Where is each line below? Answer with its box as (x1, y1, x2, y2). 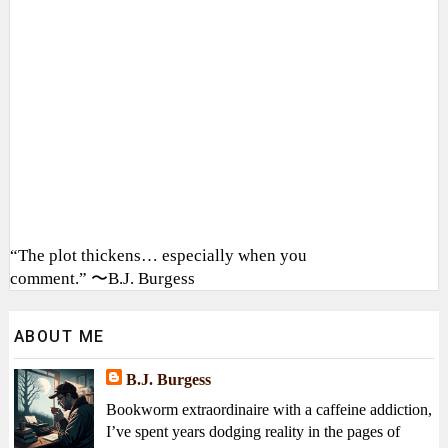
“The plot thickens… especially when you (9, 245, 307, 265)
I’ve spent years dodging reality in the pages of (105, 422, 400, 440)
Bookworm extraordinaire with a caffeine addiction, (105, 400, 432, 418)
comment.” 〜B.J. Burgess (9, 268, 195, 288)
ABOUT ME (13, 326, 105, 346)
